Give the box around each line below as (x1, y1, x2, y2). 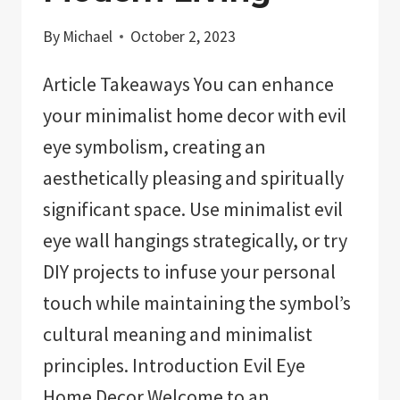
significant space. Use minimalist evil (43, 196, 343, 222)
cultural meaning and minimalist (43, 321, 312, 347)
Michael (62, 27, 113, 47)
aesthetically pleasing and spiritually (43, 165, 344, 191)
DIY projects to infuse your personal (43, 259, 336, 285)
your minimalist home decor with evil (43, 103, 346, 129)
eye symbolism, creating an (43, 134, 266, 160)
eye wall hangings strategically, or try (43, 228, 347, 254)
